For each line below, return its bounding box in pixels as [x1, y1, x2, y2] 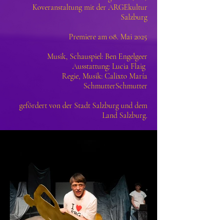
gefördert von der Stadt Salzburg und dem [19, 101, 147, 110]
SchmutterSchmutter [83, 81, 147, 91]
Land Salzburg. [102, 110, 147, 120]
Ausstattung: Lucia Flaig [72, 61, 145, 71]
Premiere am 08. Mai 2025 [69, 32, 147, 42]
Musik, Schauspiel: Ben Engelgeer [47, 52, 147, 61]
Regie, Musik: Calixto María [62, 71, 147, 81]
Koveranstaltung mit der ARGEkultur [32, 2, 147, 12]
